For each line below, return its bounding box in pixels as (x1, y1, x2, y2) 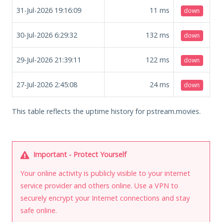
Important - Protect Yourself (31, 149, 126, 159)
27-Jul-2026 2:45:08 (16, 79, 77, 89)
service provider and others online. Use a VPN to (20, 180, 178, 190)
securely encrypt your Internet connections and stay (20, 193, 190, 203)
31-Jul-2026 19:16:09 (16, 5, 81, 15)
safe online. (20, 205, 57, 215)
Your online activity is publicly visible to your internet (20, 168, 190, 178)
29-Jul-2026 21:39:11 (16, 55, 81, 64)
